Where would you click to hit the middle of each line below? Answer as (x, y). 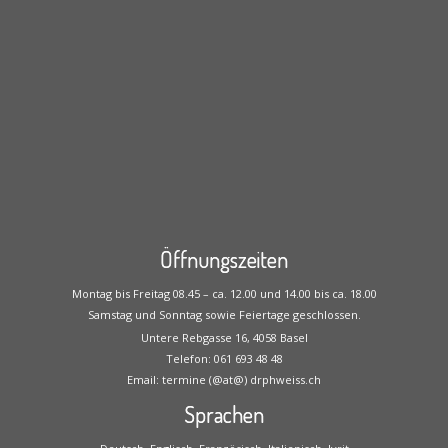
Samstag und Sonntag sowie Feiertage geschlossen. (224, 314)
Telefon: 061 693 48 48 (224, 358)
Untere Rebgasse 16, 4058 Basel (224, 337)
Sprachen (224, 414)
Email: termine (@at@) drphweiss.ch (224, 379)
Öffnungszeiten (224, 259)
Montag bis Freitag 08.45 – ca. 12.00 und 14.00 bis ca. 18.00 (224, 293)
